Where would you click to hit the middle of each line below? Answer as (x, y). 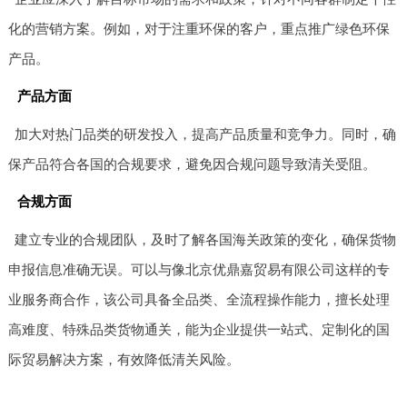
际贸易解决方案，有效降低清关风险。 (124, 359)
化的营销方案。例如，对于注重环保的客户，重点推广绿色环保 (199, 28)
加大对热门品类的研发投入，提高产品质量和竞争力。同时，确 (206, 134)
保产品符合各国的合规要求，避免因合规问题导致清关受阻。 (192, 164)
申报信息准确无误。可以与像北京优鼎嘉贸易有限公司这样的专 (199, 269)
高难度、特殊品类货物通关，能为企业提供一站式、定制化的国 (199, 329)
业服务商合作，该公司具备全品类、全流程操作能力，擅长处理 (199, 299)
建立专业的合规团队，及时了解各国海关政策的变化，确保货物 (206, 239)
